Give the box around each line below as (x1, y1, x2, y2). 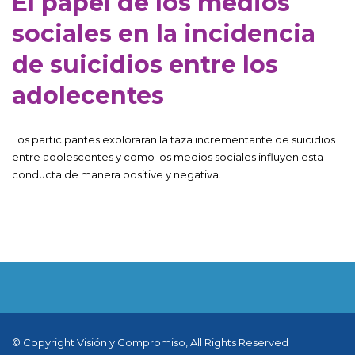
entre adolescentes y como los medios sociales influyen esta (12, 150, 323, 163)
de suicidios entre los (12, 49, 278, 79)
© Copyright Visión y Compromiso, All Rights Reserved (12, 335, 288, 349)
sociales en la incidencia (12, 18, 315, 48)
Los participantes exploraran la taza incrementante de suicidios (12, 132, 335, 146)
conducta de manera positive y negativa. (12, 167, 221, 181)
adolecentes (12, 80, 164, 110)
